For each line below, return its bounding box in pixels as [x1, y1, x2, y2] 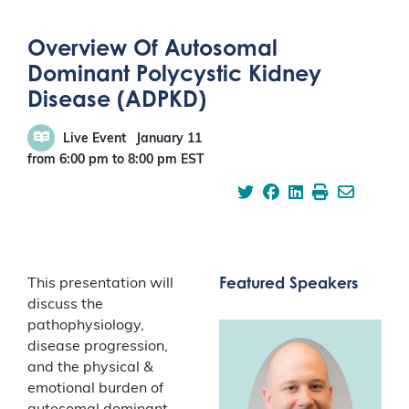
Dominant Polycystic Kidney [27, 58, 321, 87]
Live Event [63, 132, 126, 146]
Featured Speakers [219, 273, 358, 292]
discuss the [27, 298, 103, 312]
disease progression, [27, 340, 168, 354]
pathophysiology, [27, 319, 144, 333]
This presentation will [27, 277, 173, 291]
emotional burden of [27, 382, 163, 396]
